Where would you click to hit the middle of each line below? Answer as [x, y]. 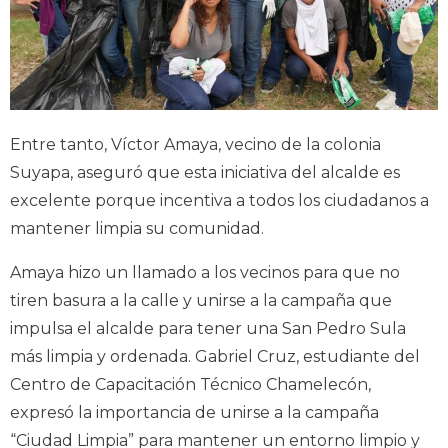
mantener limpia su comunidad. [137, 229]
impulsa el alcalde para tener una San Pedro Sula [208, 329]
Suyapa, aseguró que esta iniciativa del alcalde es [205, 173]
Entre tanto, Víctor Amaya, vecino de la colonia [195, 145]
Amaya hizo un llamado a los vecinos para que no [205, 273]
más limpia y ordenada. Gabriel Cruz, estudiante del [215, 357]
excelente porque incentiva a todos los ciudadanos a [219, 201]
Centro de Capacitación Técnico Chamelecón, [190, 385]
